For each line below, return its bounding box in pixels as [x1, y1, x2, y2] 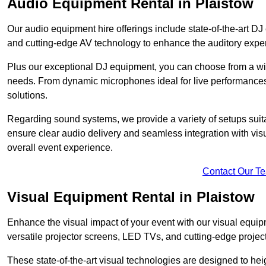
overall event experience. [7, 142, 113, 153]
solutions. [7, 90, 47, 101]
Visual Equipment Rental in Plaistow [7, 189, 255, 205]
